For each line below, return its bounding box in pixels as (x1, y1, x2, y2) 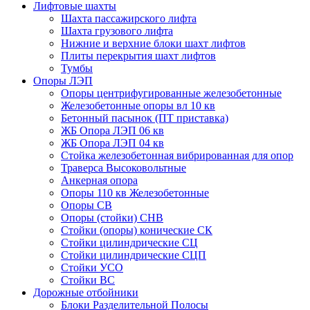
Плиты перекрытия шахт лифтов (61, 50, 216, 62)
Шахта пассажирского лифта (61, 12, 197, 24)
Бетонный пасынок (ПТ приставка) (61, 112, 228, 124)
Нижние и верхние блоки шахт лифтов (61, 37, 246, 49)
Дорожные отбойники (33, 286, 138, 298)
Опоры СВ (61, 199, 112, 211)
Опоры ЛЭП (33, 75, 93, 86)
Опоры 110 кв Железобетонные (61, 187, 209, 199)
